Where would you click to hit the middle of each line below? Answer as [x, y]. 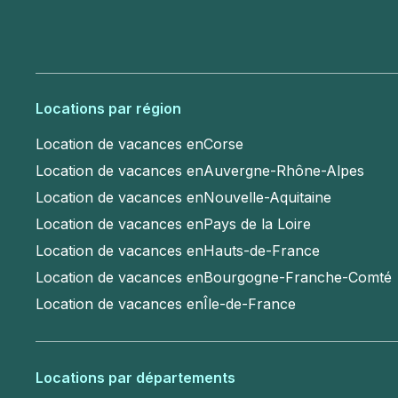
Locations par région [108, 109]
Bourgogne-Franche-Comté [298, 278]
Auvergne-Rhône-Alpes [284, 171]
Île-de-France [250, 304]
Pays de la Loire [257, 224]
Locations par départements [135, 377]
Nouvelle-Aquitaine [267, 198]
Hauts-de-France [262, 251]
